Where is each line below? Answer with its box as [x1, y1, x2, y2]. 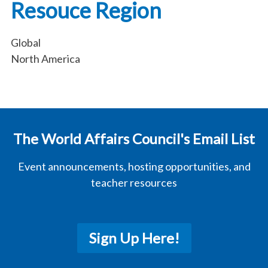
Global [11, 36, 41, 49]
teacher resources [91, 176, 177, 189]
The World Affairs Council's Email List [13, 130, 255, 147]
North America [11, 52, 80, 65]
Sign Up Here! [89, 229, 179, 246]
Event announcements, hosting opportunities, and [17, 160, 251, 173]
